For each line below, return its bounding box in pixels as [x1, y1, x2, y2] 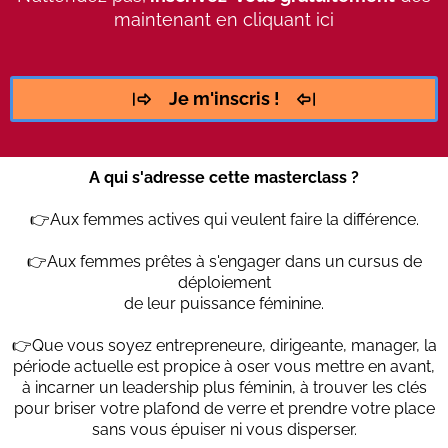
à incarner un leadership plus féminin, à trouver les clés [21, 378, 427, 397]
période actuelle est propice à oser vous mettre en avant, [13, 357, 435, 376]
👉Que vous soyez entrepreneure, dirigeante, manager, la [11, 336, 437, 355]
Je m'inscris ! [168, 88, 280, 109]
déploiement [177, 273, 271, 292]
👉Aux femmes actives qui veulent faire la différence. [29, 210, 419, 229]
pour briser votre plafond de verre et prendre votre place [13, 399, 435, 418]
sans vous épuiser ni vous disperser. [91, 420, 357, 439]
